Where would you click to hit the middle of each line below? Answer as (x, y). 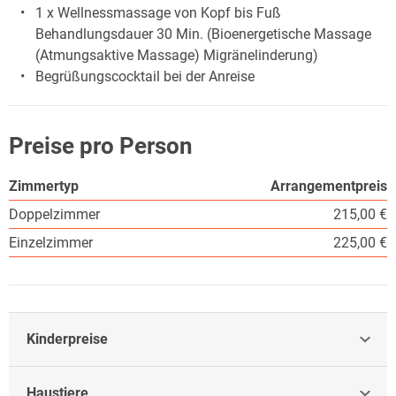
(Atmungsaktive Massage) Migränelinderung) (177, 55)
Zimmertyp (44, 186)
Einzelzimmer (51, 242)
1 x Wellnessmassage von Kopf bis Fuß (158, 12)
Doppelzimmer (54, 214)
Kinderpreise (67, 339)
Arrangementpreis (329, 186)
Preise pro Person (101, 145)
